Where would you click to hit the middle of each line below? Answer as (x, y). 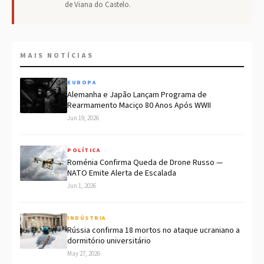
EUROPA (82, 83)
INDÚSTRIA (87, 218)
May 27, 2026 (84, 254)
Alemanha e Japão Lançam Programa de (137, 95)
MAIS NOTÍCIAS (57, 56)
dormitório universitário (109, 241)
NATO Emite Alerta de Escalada (122, 174)
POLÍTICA (84, 151)
